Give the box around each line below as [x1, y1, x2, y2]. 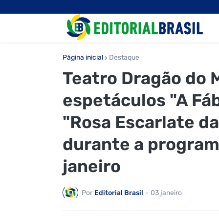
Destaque [109, 53, 139, 62]
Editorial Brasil [94, 188, 143, 197]
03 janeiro [150, 188, 182, 197]
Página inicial [62, 53, 103, 62]
